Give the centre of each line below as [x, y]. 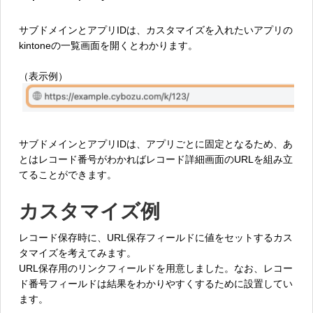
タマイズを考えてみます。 [78, 253]
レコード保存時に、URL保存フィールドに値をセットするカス [156, 237]
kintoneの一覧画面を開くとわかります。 [108, 45]
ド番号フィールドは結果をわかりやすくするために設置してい [156, 283]
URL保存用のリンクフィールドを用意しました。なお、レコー [156, 268]
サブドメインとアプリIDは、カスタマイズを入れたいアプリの [156, 30]
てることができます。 [68, 174]
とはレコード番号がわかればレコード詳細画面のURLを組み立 [156, 159]
